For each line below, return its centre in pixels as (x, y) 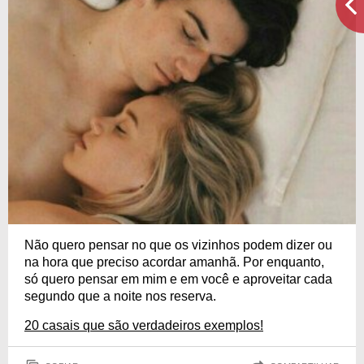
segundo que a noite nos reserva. (120, 297)
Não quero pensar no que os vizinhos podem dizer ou (178, 245)
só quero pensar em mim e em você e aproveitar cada (178, 279)
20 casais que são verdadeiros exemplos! (144, 326)
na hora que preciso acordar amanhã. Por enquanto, (174, 262)
